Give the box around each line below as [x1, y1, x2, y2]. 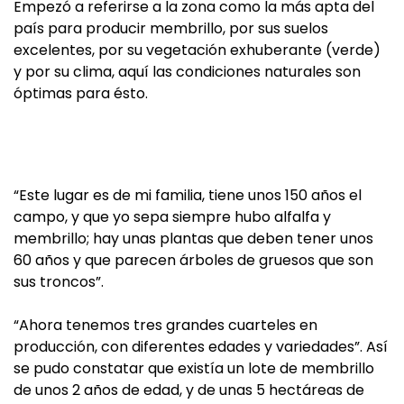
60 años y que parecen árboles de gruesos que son [14, 250, 373, 271]
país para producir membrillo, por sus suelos [14, 18, 328, 39]
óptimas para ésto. [14, 83, 148, 104]
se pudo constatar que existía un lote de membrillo [14, 358, 374, 379]
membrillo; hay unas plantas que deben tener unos [14, 228, 373, 249]
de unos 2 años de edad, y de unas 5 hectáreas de [14, 380, 364, 400]
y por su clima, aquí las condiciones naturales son [14, 61, 361, 82]
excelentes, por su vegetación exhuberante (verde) [14, 40, 381, 60]
